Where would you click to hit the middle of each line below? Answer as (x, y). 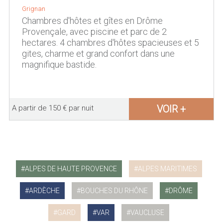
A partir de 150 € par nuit (53, 108)
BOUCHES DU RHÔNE (114, 191)
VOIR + (171, 109)
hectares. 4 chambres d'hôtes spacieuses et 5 (110, 43)
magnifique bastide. (59, 64)
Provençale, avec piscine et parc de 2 (94, 32)
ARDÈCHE (45, 191)
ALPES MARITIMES (167, 169)
